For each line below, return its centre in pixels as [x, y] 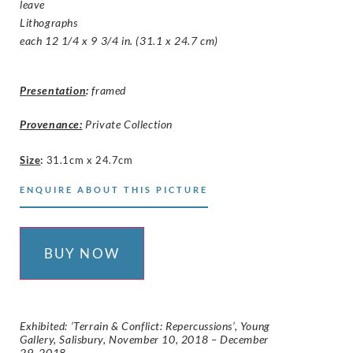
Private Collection [128, 124]
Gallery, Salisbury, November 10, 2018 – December [144, 340]
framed [108, 90]
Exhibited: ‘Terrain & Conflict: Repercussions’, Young [145, 326]
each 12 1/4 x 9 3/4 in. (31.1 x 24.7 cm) [119, 40]
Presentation [53, 90]
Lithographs [49, 22]
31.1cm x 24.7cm [89, 160]
